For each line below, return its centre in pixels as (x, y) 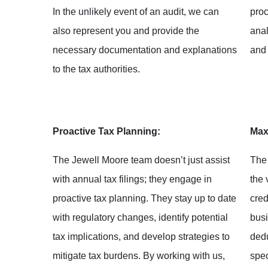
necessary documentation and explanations (145, 50)
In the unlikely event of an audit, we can (136, 11)
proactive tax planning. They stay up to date (144, 198)
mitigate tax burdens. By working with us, (139, 255)
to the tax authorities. (96, 69)
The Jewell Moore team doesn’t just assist (141, 160)
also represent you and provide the (126, 31)
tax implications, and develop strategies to (141, 236)
